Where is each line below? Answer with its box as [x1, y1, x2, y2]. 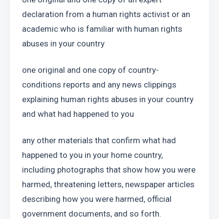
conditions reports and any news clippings [22, 80, 176, 89]
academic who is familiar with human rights [22, 24, 182, 34]
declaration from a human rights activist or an [22, 9, 190, 19]
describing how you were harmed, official [22, 194, 172, 204]
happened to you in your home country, [22, 150, 163, 160]
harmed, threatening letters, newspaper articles [22, 179, 195, 189]
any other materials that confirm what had [22, 135, 176, 145]
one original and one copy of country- [22, 65, 159, 75]
